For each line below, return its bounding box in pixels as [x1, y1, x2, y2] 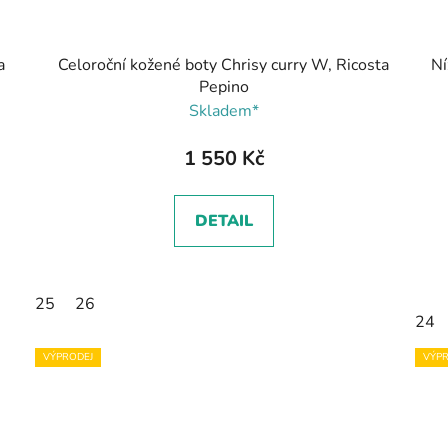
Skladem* [188, 100, 259, 123]
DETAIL [194, 210, 253, 233]
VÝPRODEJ [43, 350, 94, 365]
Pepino [198, 76, 249, 99]
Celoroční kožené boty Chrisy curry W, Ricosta [58, 54, 390, 77]
